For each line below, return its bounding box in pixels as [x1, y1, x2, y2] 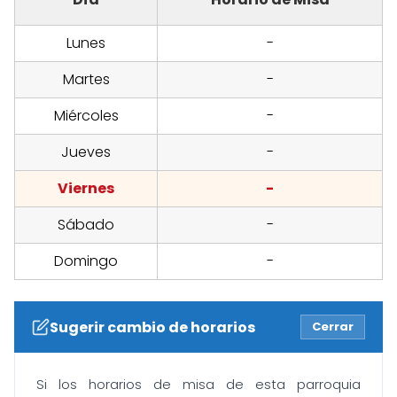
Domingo [54, 251, 118, 272]
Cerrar [312, 318, 354, 336]
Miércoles [53, 105, 119, 127]
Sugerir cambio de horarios [50, 316, 255, 338]
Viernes [58, 178, 114, 199]
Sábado [58, 214, 114, 236]
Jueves [61, 142, 111, 163]
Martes [62, 69, 110, 90]
